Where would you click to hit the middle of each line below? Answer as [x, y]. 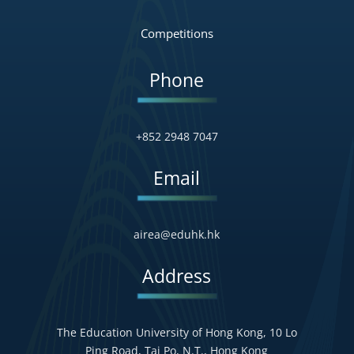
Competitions [177, 33]
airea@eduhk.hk [177, 234]
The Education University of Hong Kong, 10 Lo [177, 332]
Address [177, 275]
